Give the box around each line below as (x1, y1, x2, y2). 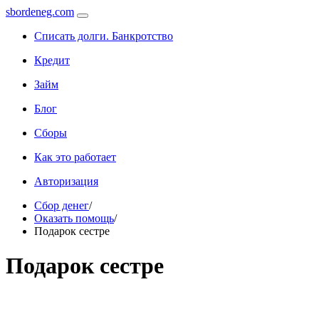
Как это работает (34, 151, 116, 163)
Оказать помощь (34, 212, 114, 224)
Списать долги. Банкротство (34, 30, 173, 42)
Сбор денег (34, 199, 89, 211)
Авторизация (34, 175, 98, 187)
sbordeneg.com (6, 6, 74, 18)
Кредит (34, 54, 70, 66)
